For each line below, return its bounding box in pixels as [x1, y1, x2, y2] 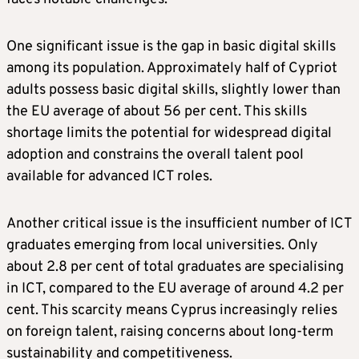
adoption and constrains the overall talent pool [6, 146, 304, 165]
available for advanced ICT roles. [6, 167, 212, 187]
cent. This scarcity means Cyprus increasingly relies [6, 301, 337, 321]
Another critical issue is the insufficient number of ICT [6, 215, 352, 234]
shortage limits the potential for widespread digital [6, 124, 332, 143]
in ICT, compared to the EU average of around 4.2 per [6, 280, 344, 299]
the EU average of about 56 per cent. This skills [6, 103, 307, 122]
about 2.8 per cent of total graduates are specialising [6, 258, 344, 277]
